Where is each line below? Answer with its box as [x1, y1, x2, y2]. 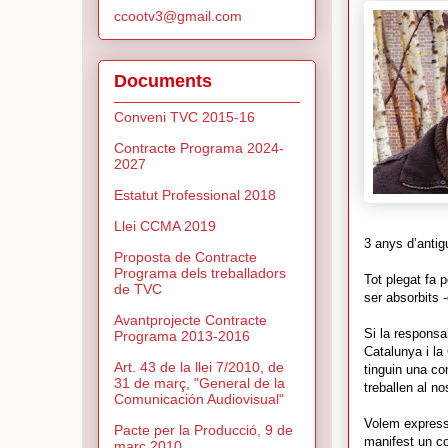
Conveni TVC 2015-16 [114, 109, 255, 126]
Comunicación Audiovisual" [114, 391, 284, 408]
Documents [114, 71, 212, 92]
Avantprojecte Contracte [114, 312, 267, 329]
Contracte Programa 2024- [114, 140, 284, 157]
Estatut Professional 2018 [114, 187, 276, 204]
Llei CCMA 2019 [114, 218, 216, 235]
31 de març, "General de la [114, 375, 285, 392]
